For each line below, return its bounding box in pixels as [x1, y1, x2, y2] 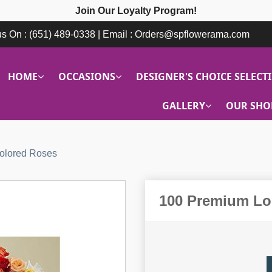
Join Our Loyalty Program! [75, 5, 197, 16]
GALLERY [162, 99, 205, 112]
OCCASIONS [58, 70, 115, 83]
